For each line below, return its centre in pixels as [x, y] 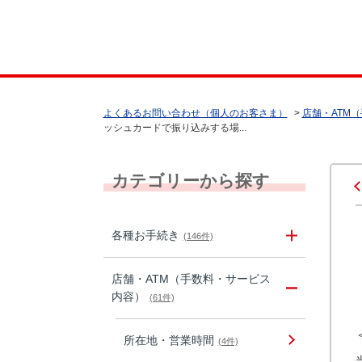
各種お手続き [145, 235]
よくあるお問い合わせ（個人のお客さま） [195, 113]
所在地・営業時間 [168, 340]
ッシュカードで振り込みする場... [175, 128]
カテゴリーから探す [190, 180]
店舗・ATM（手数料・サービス [191, 279]
